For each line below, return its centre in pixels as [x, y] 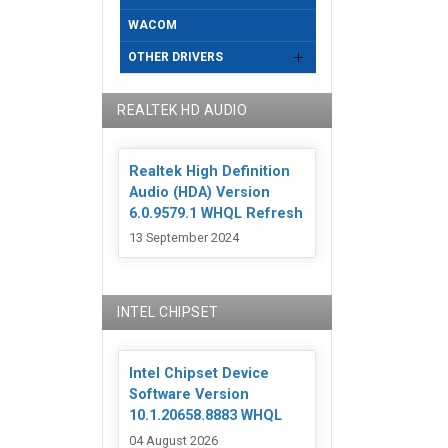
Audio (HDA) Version [199, 192]
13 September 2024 [184, 238]
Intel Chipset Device [199, 374]
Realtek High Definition [209, 171]
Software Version [189, 395]
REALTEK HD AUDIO [182, 110]
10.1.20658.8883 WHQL [205, 416]
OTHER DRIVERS [175, 57]
